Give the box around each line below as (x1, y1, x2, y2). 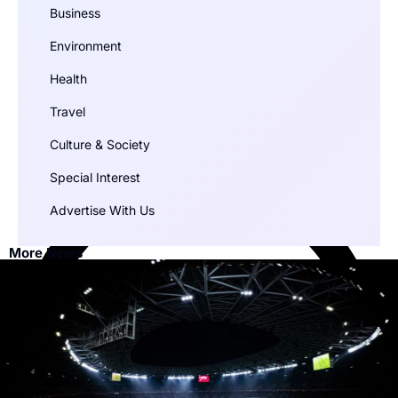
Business (50, 4, 100, 20)
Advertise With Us (50, 202, 155, 218)
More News (9, 243, 83, 261)
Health (50, 70, 87, 86)
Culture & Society (50, 136, 150, 152)
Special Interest (50, 169, 140, 185)
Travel (50, 103, 85, 119)
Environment (50, 37, 122, 53)
